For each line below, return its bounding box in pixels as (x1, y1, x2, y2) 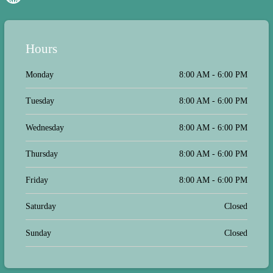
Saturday (26, 202, 56, 211)
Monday (26, 70, 54, 80)
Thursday (26, 149, 58, 158)
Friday (26, 175, 48, 185)
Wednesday (26, 122, 64, 132)
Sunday (26, 228, 51, 238)
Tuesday (26, 96, 54, 106)
